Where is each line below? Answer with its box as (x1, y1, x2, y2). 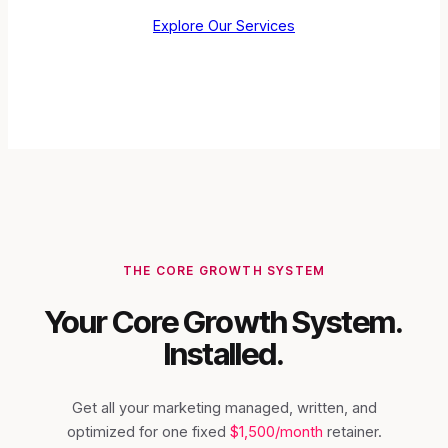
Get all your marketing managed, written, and (71, 399, 377, 418)
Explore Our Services (153, 17, 295, 35)
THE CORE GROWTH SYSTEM (122, 263, 326, 279)
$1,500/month (229, 423, 323, 442)
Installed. (163, 335, 285, 374)
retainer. (322, 423, 382, 442)
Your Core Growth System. (44, 303, 404, 342)
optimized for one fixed (66, 423, 230, 442)
